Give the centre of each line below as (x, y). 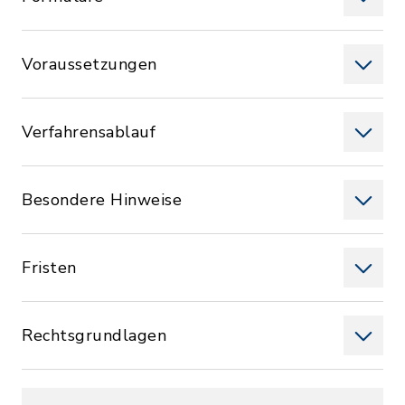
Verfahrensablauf (89, 132)
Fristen (49, 268)
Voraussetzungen (89, 64)
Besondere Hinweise (102, 200)
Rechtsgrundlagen (94, 335)
